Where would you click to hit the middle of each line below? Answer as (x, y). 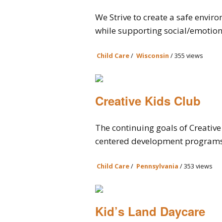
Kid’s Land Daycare (150, 211)
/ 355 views (186, 55)
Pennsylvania (157, 166)
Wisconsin (153, 55)
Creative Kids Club (148, 101)
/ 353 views (195, 166)
